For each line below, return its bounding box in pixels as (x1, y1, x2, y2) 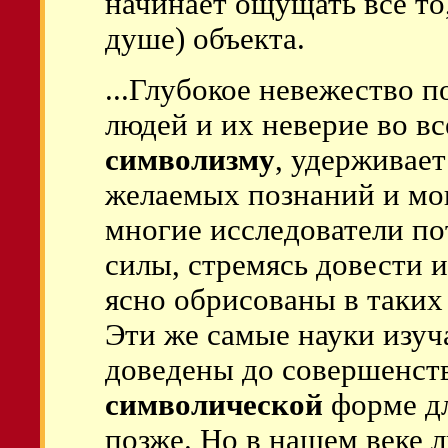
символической (105, 388, 323, 422)
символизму (105, 143, 275, 177)
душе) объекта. (105, 22, 305, 56)
